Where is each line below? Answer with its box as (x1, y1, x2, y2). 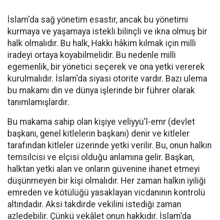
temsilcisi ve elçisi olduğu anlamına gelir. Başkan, (7, 152, 194, 163)
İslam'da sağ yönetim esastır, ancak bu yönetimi (7, 15, 188, 25)
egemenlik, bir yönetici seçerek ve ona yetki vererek (7, 62, 205, 72)
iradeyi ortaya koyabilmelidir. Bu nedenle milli (7, 50, 176, 60)
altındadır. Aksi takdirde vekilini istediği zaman (7, 199, 181, 210)
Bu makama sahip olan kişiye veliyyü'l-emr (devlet (7, 117, 195, 127)
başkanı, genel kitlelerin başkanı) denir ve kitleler (7, 129, 190, 139)
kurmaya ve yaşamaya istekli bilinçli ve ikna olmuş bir (7, 27, 207, 37)
